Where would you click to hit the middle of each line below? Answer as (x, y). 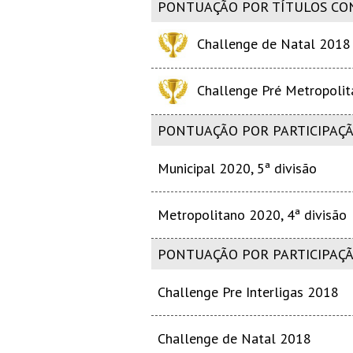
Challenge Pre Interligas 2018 (248, 292)
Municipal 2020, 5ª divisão (237, 168)
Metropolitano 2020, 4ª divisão (252, 215)
